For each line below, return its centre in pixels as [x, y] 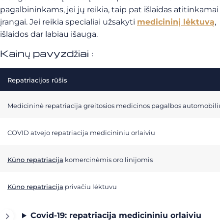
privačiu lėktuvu [90, 187]
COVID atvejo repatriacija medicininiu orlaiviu [81, 133]
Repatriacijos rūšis [37, 80]
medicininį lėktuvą [176, 22]
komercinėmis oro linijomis [108, 160]
